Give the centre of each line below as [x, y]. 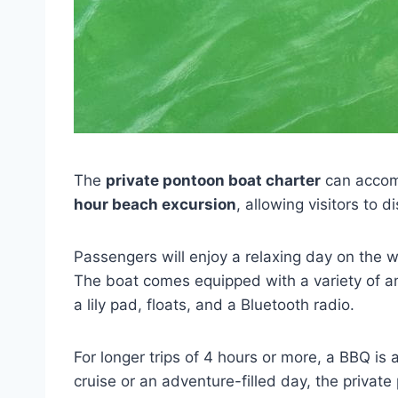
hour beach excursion [155, 204]
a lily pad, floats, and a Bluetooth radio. [214, 305]
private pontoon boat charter [213, 180]
